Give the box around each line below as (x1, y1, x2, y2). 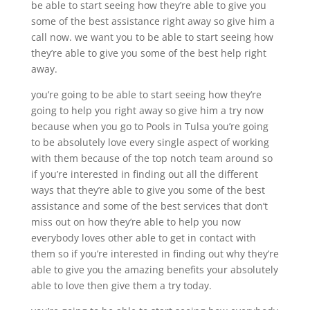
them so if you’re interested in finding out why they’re (30, 246, 279, 260)
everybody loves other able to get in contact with (30, 230, 256, 244)
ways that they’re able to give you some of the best (30, 183, 265, 197)
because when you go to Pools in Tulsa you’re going (30, 119, 268, 133)
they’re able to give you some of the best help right (30, 46, 266, 60)
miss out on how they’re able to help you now (30, 215, 241, 228)
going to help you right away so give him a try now (30, 103, 264, 117)
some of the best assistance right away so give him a (30, 14, 275, 28)
